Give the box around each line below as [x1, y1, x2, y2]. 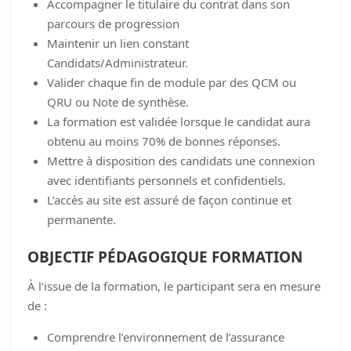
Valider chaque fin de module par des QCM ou [47, 74, 296, 90]
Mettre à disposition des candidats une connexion [47, 152, 315, 168]
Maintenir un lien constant [47, 34, 189, 51]
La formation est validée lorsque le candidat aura [47, 113, 310, 129]
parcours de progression [47, 15, 179, 31]
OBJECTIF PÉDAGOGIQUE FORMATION [27, 246, 302, 267]
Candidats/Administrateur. [47, 54, 188, 71]
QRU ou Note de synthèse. [47, 93, 189, 110]
